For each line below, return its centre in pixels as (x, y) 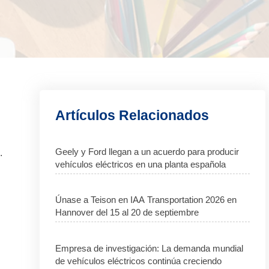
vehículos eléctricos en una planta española (141, 164)
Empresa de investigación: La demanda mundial (150, 248)
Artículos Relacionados (132, 116)
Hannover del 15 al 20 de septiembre (127, 213)
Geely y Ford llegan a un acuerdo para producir (147, 151)
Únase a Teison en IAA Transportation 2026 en (146, 200)
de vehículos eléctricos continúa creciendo (139, 261)
